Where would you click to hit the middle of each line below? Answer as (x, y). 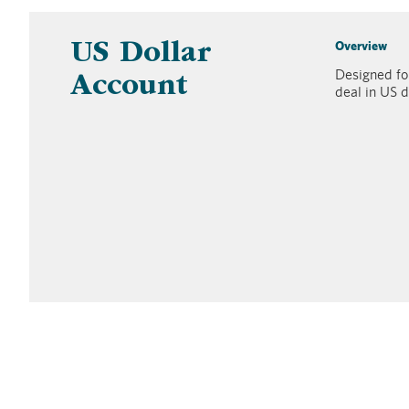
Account (129, 89)
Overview (361, 46)
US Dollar (140, 56)
